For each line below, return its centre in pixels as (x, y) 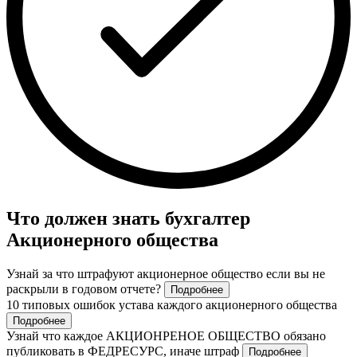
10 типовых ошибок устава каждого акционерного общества (172, 305)
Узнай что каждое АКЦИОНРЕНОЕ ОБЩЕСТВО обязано (166, 336)
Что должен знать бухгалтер (128, 219)
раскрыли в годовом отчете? (85, 289)
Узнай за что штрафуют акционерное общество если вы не (166, 274)
